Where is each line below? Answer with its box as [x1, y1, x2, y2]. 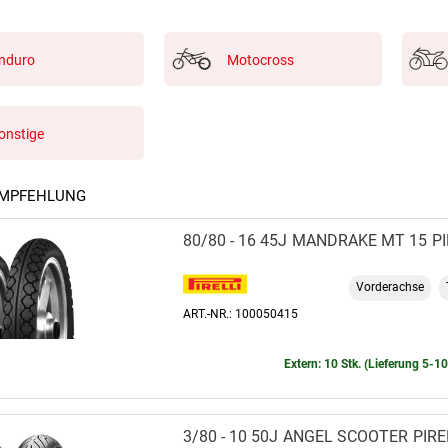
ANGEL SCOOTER [283, 426, 408, 446]
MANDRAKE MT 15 [292, 230, 427, 250]
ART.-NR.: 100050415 [183, 306, 298, 321]
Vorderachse [355, 280, 424, 295]
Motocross [227, 51, 295, 68]
